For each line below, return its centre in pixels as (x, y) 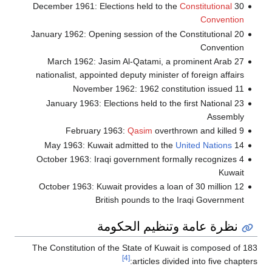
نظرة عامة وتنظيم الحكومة (168, 226)
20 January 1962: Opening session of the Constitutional (131, 34)
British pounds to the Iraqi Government (169, 200)
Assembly (225, 116)
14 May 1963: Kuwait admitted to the (239, 145)
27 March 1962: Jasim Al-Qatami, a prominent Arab (139, 62)
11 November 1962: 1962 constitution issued (239, 89)
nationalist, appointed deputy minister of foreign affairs (140, 75)
